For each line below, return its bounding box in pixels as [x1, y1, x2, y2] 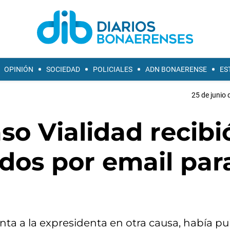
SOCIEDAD [46, 65, 80, 73]
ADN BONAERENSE [145, 65, 207, 73]
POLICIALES [93, 65, 132, 73]
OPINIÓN [4, 65, 33, 73]
